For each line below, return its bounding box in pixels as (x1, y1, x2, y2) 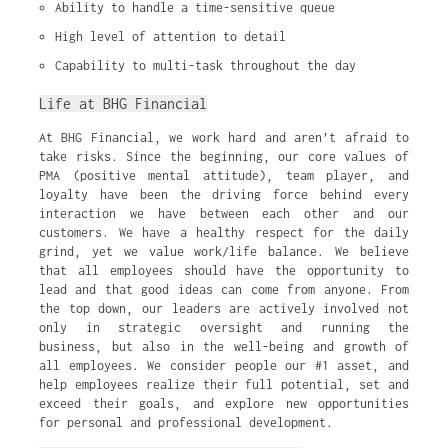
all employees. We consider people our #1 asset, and (39, 358, 409, 373)
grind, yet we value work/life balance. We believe (39, 244, 409, 259)
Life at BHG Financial (39, 95, 207, 112)
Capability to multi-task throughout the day (55, 58, 356, 73)
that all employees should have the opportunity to (39, 263, 409, 278)
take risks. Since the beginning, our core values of (39, 149, 409, 164)
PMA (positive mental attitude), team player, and (39, 168, 409, 183)
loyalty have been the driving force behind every (39, 187, 409, 202)
